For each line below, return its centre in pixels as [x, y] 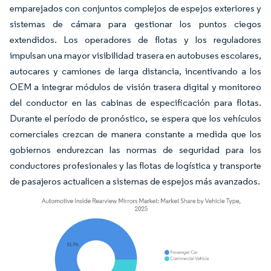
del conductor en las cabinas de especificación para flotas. [135, 103]
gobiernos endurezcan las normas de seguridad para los [135, 150]
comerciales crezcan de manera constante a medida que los [135, 134]
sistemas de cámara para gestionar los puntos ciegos [135, 24]
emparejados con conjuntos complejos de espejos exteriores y [135, 8]
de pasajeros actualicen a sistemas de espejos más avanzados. [135, 181]
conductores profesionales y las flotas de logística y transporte [135, 165]
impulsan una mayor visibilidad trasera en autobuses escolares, [135, 55]
